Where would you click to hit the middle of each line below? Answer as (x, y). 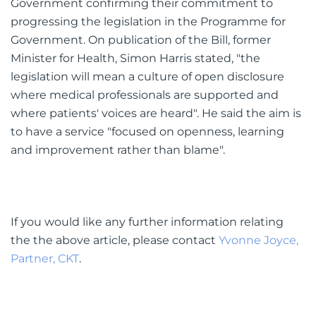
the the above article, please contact (115, 240)
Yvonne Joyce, (259, 240)
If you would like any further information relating (147, 221)
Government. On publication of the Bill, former (141, 39)
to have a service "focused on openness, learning (147, 131)
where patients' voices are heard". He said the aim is (156, 113)
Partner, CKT (45, 258)
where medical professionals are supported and (145, 95)
